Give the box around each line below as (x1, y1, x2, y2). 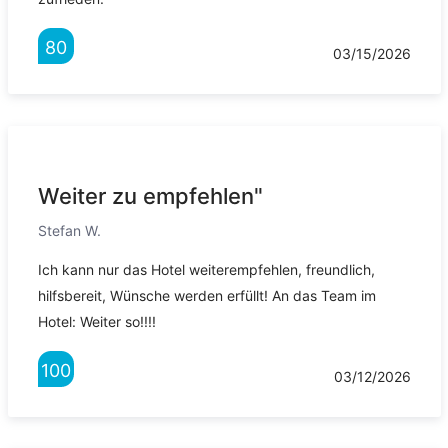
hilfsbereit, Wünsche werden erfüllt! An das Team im (37, 287, 376, 305)
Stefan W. (37, 222, 101, 240)
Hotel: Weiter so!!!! (37, 313, 156, 331)
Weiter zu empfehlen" (37, 183, 263, 210)
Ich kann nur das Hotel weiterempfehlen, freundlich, (37, 261, 375, 279)
